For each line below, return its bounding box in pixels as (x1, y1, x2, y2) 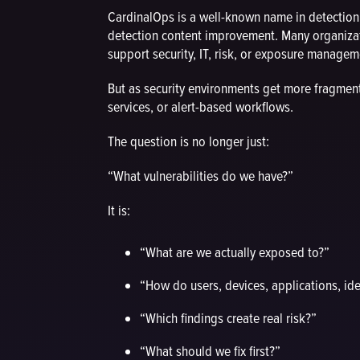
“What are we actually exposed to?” (140, 243, 330, 261)
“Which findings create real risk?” (140, 309, 317, 327)
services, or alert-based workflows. (108, 98, 294, 116)
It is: (108, 202, 131, 219)
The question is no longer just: (108, 133, 270, 150)
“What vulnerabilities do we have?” (108, 167, 294, 185)
